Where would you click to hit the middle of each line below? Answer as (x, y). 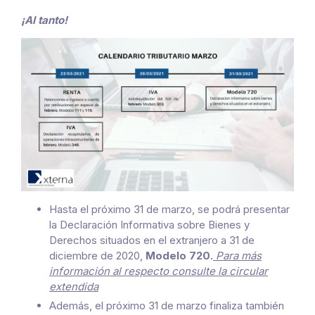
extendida (74, 286)
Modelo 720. (179, 255)
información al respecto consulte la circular (159, 271)
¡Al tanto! (44, 20)
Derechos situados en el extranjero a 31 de (152, 240)
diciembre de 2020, (97, 255)
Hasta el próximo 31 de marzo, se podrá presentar (169, 209)
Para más (237, 255)
